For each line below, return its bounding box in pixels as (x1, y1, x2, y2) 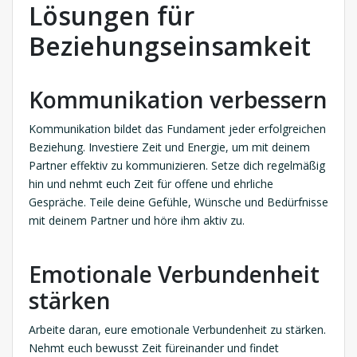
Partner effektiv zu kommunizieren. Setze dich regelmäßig (29, 158, 325, 174)
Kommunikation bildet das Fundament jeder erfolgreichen (29, 121, 326, 137)
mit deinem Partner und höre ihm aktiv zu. (29, 213, 245, 229)
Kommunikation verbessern (29, 84, 328, 116)
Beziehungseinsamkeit (29, 29, 311, 64)
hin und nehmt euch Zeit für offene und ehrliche (29, 176, 273, 192)
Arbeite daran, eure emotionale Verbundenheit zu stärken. (29, 322, 326, 338)
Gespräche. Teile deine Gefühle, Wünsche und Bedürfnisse (29, 194, 328, 210)
